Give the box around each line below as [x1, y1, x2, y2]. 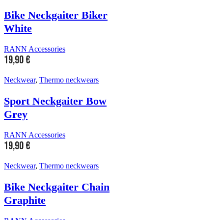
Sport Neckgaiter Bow [4, 94, 107, 107]
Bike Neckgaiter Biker [4, 9, 108, 22]
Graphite [4, 193, 46, 206]
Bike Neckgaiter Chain [4, 180, 110, 193]
